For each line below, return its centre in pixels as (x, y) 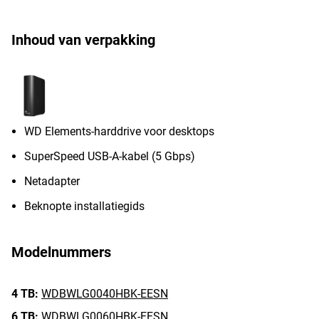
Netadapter (52, 181)
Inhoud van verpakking (83, 40)
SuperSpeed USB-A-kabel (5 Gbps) (110, 156)
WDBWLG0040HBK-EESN (105, 294)
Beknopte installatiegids (84, 206)
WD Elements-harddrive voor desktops (119, 131)
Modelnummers (61, 252)
